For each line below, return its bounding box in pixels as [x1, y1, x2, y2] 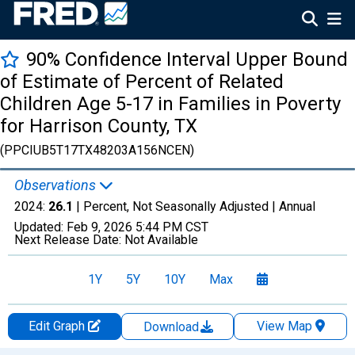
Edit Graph [28, 319, 88, 334]
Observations [14, 177, 99, 193]
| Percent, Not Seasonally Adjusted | [73, 199, 279, 214]
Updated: [14, 219, 67, 235]
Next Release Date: [14, 232, 124, 247]
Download [143, 319, 202, 334]
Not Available [124, 232, 198, 247]
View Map [256, 319, 312, 334]
